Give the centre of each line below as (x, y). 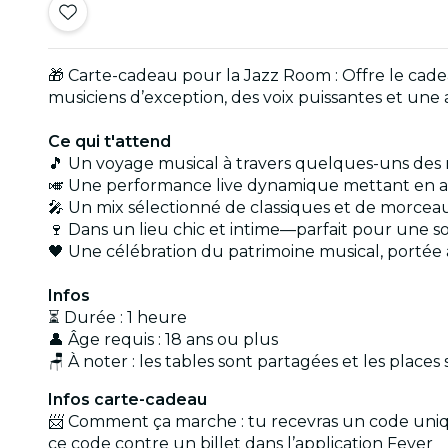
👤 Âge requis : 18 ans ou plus (163, 339)
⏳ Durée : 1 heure (117, 317)
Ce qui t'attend (109, 141)
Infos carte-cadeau (127, 399)
